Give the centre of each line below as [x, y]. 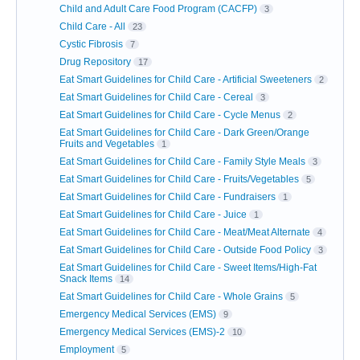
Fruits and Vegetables [107, 144]
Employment [87, 350]
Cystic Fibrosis [91, 44]
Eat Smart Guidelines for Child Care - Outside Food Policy [185, 250]
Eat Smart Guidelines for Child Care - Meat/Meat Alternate [185, 232]
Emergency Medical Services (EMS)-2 [142, 332]
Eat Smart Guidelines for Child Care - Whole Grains [171, 297]
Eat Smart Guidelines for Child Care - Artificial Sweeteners [186, 80]
